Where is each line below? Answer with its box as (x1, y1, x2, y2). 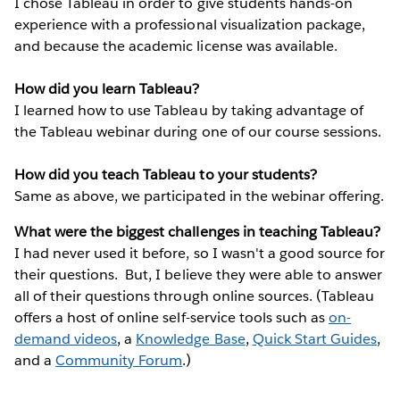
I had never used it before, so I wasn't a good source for (14, 244, 386, 263)
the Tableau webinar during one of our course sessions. (14, 122, 382, 142)
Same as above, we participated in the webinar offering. (14, 187, 385, 206)
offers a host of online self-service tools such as (14, 308, 329, 328)
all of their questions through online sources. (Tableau (14, 287, 375, 306)
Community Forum (55, 351, 183, 371)
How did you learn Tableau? (14, 79, 200, 99)
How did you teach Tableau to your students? (14, 165, 317, 185)
